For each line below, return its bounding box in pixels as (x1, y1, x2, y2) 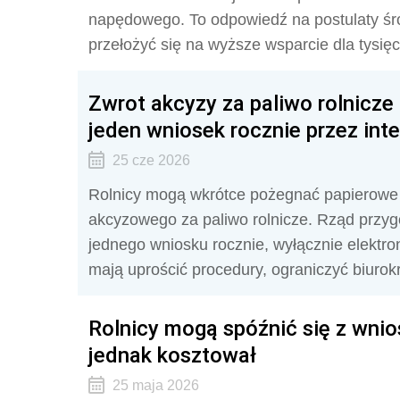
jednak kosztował (88, 342, 256, 368)
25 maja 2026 (112, 378, 199, 393)
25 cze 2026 (112, 153, 190, 168)
